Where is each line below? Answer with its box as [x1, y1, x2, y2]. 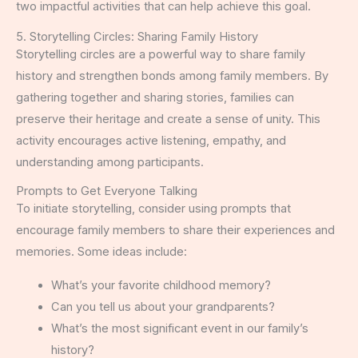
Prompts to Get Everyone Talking [16, 184, 197, 199]
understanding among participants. [16, 154, 204, 169]
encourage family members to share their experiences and [16, 223, 335, 238]
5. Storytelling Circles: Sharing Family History [16, 29, 258, 44]
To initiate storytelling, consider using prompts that [16, 201, 291, 217]
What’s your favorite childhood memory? [50, 277, 271, 292]
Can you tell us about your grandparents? [50, 299, 275, 314]
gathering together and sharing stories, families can [16, 89, 294, 105]
